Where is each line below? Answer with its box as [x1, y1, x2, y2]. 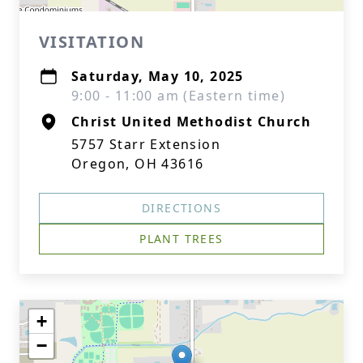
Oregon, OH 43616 [71, 155, 204, 173]
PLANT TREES [139, 231, 224, 246]
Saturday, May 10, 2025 [71, 67, 244, 85]
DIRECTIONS [142, 200, 221, 216]
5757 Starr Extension [71, 135, 220, 153]
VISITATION [39, 31, 144, 53]
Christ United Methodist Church [71, 113, 311, 130]
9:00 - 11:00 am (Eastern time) [71, 87, 285, 105]
